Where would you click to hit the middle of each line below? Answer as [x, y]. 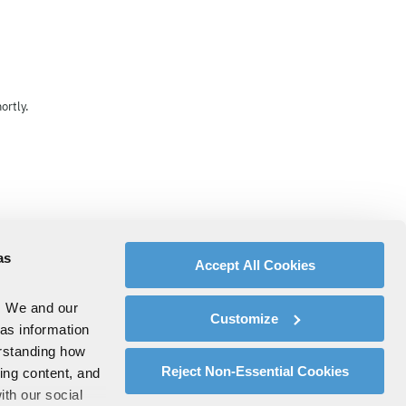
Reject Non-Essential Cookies [255, 371]
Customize [245, 318]
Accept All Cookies [255, 265]
